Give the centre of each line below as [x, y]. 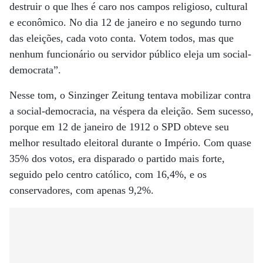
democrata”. [35, 70]
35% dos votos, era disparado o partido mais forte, [117, 159]
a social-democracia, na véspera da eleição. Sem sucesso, [131, 111]
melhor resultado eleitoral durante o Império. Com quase [130, 143]
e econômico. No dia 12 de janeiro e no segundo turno [125, 22]
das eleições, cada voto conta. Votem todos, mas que [122, 38]
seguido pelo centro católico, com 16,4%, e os [108, 174]
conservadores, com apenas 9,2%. [82, 190]
